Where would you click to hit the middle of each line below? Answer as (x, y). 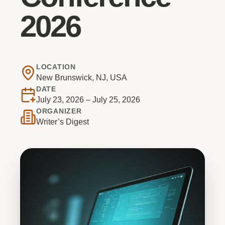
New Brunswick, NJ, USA (82, 78)
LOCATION (56, 67)
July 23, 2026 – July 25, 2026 (88, 100)
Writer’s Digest (63, 122)
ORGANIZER (59, 111)
